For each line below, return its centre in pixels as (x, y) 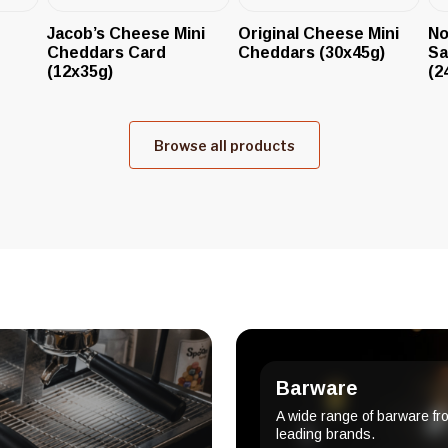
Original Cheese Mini (318, 33)
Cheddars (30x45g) (311, 52)
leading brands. (325, 433)
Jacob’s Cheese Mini (126, 33)
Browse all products (224, 145)
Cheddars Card (107, 52)
